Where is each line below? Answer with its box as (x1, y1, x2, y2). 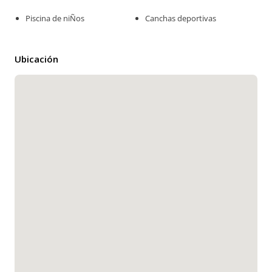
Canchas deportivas (145, 13, 217, 24)
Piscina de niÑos (25, 13, 84, 24)
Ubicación (15, 53, 58, 66)
